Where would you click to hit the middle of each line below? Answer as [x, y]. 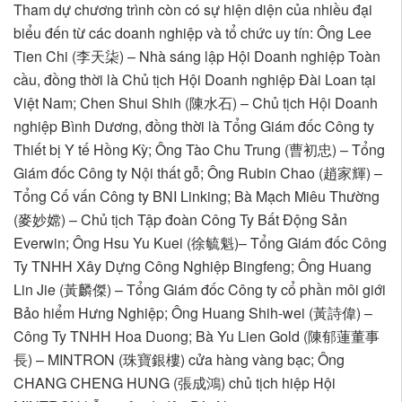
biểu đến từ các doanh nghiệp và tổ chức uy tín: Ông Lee [192, 33]
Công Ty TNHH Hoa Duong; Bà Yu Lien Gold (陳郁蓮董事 [197, 336]
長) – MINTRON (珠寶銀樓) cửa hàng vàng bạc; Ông [179, 360]
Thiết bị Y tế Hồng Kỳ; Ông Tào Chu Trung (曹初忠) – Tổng [199, 150]
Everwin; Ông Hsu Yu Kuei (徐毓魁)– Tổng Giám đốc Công [200, 243]
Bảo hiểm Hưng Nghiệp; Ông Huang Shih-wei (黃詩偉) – [193, 313]
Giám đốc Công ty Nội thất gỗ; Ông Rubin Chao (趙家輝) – [198, 173]
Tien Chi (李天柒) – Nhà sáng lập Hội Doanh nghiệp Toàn [197, 57]
